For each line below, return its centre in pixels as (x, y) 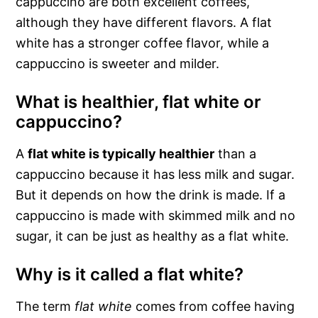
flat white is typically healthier (121, 154)
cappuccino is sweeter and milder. (118, 64)
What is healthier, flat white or (139, 102)
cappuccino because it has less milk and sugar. (155, 175)
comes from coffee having (214, 307)
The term (45, 307)
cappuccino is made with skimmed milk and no (156, 216)
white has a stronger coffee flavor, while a (143, 43)
